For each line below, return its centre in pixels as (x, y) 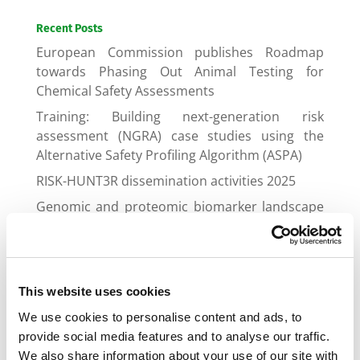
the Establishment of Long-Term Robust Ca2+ (180, 271)
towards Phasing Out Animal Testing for (180, 72)
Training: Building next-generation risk (180, 117)
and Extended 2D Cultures (115, 309)
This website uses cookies (95, 291)
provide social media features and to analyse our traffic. (174, 336)
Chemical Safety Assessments (125, 91)
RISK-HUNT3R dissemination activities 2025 (166, 181)
